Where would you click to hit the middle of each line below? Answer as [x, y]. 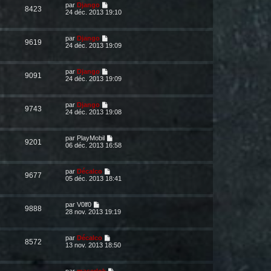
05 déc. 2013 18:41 [93, 178]
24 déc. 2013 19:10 [93, 12]
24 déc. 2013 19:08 [93, 112]
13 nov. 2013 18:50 [93, 245]
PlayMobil [91, 138]
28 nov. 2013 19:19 [93, 212]
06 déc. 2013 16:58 [93, 145]
